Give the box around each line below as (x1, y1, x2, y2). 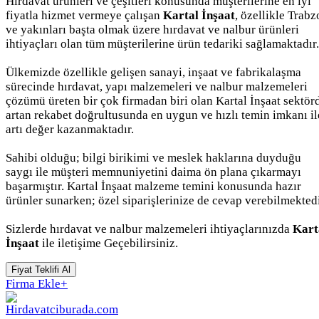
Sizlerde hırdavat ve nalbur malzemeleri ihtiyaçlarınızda (6, 221, 293, 236)
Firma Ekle (6, 276, 61, 291)
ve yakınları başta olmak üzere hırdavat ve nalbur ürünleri (6, 22, 299, 36)
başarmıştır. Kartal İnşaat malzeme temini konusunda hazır (6, 179, 301, 193)
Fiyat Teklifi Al (11, 263, 70, 275)
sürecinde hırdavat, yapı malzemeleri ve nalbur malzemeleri (6, 79, 308, 93)
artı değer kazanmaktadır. (6, 122, 134, 136)
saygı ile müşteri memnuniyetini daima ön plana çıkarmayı (6, 164, 301, 179)
